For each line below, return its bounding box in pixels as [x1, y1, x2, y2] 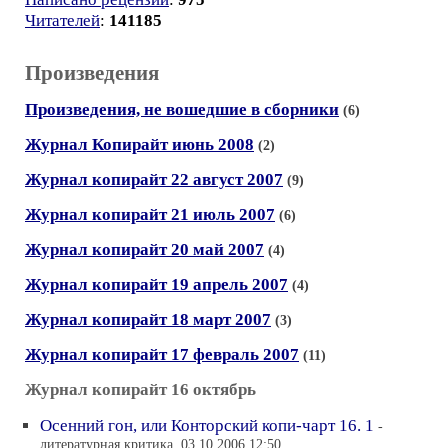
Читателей [25, 11, 100, 30]
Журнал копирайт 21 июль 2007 [25, 205, 275, 224]
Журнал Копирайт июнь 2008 [25, 135, 254, 154]
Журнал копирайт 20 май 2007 [25, 240, 264, 259]
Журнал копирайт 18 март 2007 [25, 310, 271, 329]
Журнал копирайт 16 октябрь [25, 380, 256, 399]
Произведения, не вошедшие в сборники [25, 100, 339, 119]
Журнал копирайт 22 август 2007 [25, 170, 283, 189]
